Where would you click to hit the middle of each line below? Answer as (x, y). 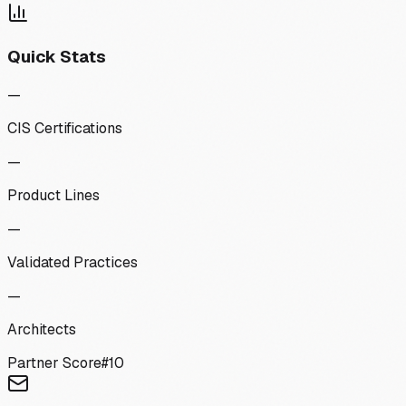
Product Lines (53, 195)
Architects (42, 329)
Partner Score (54, 362)
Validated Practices (72, 262)
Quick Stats (57, 57)
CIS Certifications (65, 128)
